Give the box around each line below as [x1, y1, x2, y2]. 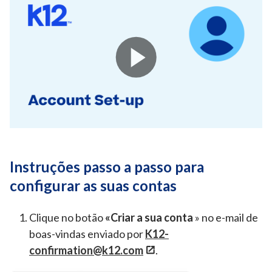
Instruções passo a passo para [10, 158, 204, 176]
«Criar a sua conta [105, 211, 193, 225]
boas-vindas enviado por [29, 227, 145, 241]
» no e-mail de [193, 211, 258, 225]
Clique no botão [29, 211, 105, 225]
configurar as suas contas [10, 177, 177, 195]
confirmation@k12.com [29, 243, 143, 257]
